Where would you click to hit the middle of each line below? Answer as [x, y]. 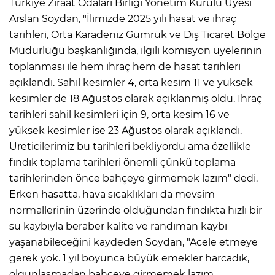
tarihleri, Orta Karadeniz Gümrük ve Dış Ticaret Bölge [137, 34]
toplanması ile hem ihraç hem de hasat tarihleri [125, 66]
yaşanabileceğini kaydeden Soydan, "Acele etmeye [134, 242]
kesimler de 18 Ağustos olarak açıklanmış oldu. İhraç [136, 98]
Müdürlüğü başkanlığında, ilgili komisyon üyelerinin [136, 50]
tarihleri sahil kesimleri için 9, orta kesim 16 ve [119, 114]
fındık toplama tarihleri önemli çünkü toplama [122, 162]
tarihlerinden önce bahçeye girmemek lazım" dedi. [134, 178]
